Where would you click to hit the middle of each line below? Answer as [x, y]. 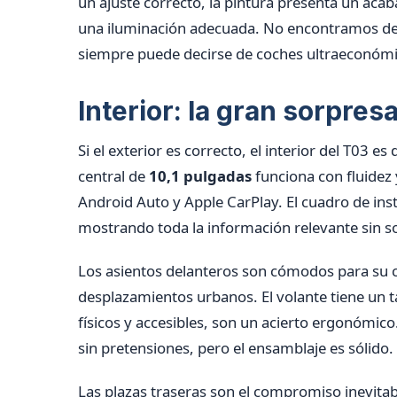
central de [113, 175]
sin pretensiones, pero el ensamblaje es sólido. [236, 347]
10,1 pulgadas [200, 175]
